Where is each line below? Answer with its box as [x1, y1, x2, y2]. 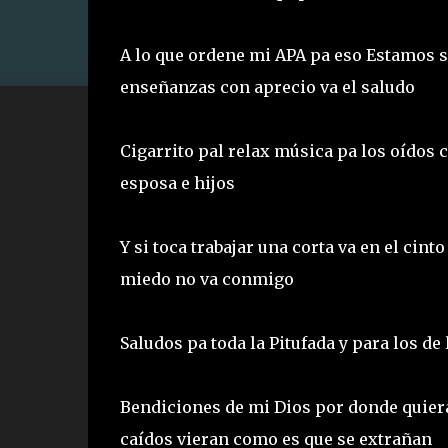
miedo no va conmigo [119, 268, 298, 289]
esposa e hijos [119, 172, 239, 193]
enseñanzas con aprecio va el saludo [119, 76, 419, 97]
